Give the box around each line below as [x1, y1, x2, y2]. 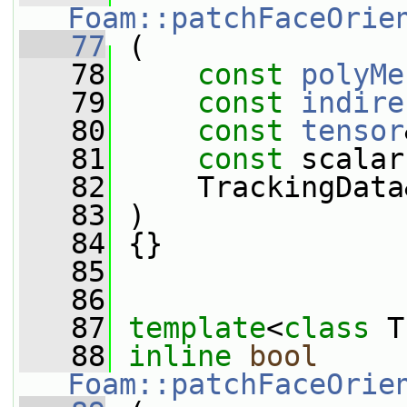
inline [128, 340, 232, 372]
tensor [301, 114, 404, 147]
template [128, 312, 266, 344]
